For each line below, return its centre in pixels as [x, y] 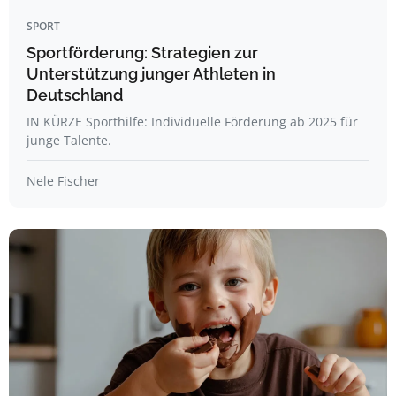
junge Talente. [69, 140]
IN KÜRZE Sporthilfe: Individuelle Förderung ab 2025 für [192, 122]
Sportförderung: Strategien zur [142, 53]
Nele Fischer [63, 181]
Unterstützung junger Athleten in [151, 74]
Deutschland [75, 95]
